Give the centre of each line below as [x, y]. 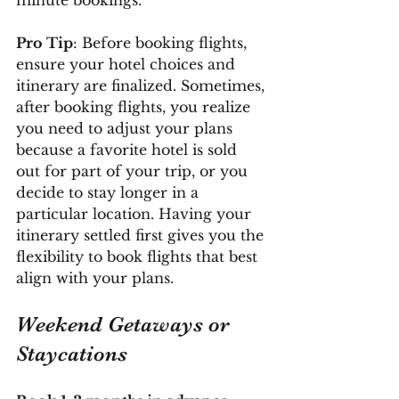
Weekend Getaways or [126, 324]
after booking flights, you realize [135, 106]
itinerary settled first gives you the [142, 235]
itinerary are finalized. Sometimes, [142, 85]
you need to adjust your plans [126, 128]
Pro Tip [45, 42]
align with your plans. [95, 277]
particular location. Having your [136, 213]
